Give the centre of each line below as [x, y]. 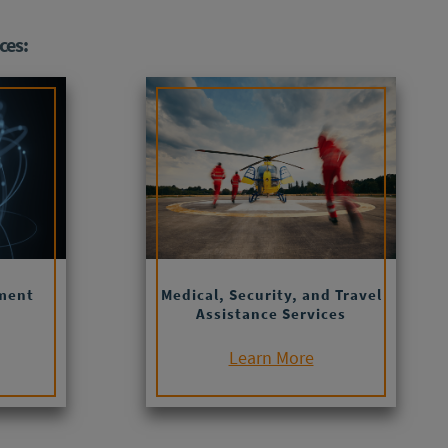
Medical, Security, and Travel [271, 295]
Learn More [271, 358]
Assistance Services [271, 314]
